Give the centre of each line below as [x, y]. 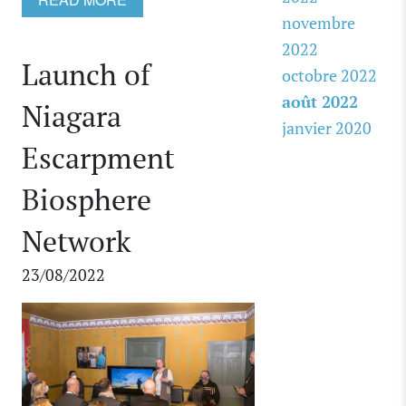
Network [77, 241]
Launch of [86, 74]
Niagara [72, 116]
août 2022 [319, 101]
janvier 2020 [326, 127]
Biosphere [87, 199]
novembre [318, 22]
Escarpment [98, 157]
